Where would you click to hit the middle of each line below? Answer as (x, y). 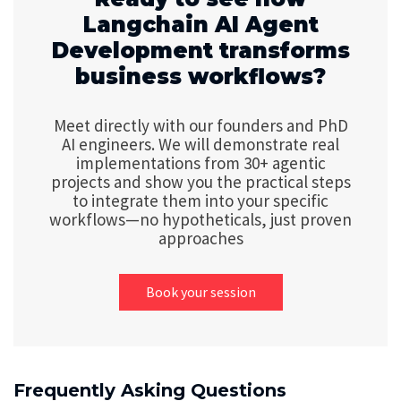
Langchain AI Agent (200, 25)
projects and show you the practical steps (200, 182)
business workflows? (200, 77)
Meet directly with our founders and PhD (200, 126)
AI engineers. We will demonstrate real (200, 145)
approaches (200, 239)
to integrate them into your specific (200, 201)
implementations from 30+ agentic (200, 163)
